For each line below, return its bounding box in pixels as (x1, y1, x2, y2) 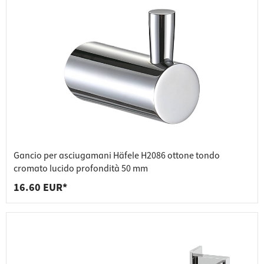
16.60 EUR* (14, 180, 67, 196)
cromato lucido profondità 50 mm (14, 162, 148, 176)
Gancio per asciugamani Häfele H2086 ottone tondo (14, 149, 220, 163)
